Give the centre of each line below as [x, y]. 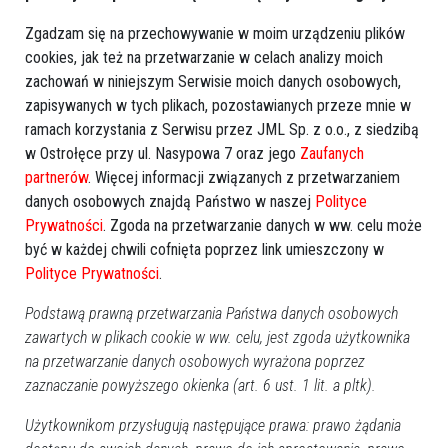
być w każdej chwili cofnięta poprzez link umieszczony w [204, 249]
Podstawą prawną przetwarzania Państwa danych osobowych [211, 313]
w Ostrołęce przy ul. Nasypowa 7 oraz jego [162, 153]
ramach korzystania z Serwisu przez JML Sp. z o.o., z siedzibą [222, 129]
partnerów [56, 177]
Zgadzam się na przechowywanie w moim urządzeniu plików [215, 33]
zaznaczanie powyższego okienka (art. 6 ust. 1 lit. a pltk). [200, 385]
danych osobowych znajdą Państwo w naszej [170, 201]
